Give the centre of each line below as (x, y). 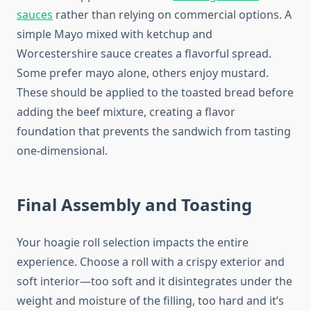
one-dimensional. (62, 151)
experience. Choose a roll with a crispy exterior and (151, 262)
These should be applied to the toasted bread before (155, 93)
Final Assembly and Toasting (134, 205)
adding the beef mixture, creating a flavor (126, 112)
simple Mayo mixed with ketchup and (115, 34)
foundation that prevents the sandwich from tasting (154, 132)
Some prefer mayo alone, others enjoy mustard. (143, 73)
